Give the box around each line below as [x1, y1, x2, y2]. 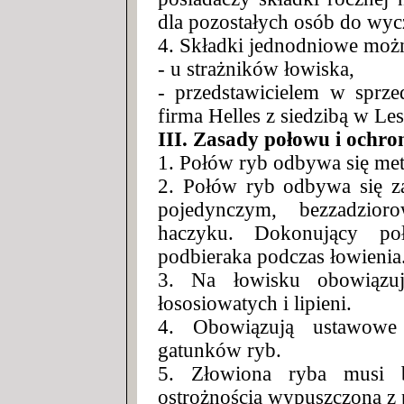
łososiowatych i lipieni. [158, 291, 352, 315]
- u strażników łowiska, [158, 57, 354, 80]
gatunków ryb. [158, 338, 281, 362]
